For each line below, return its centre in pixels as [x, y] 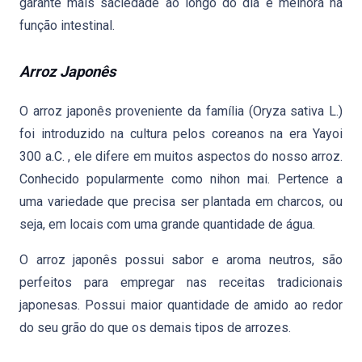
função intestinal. [67, 25]
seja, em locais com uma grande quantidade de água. [167, 224]
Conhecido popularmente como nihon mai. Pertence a [181, 179]
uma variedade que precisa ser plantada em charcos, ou [181, 202]
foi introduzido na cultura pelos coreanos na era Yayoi [181, 134]
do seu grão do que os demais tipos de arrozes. [155, 328]
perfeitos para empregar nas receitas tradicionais [181, 282]
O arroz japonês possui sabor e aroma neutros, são [181, 260]
